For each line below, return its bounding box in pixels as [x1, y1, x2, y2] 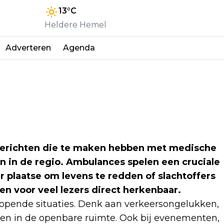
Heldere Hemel [44, 20, 106, 29]
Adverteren [5, 43, 51, 52]
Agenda [63, 43, 95, 52]
